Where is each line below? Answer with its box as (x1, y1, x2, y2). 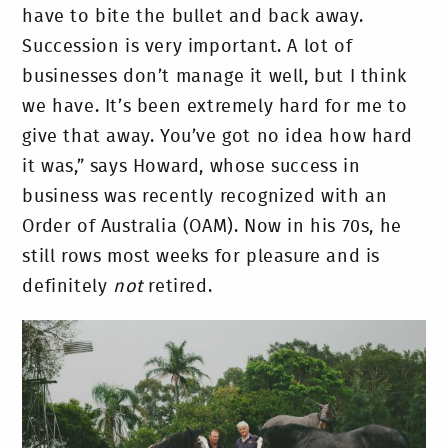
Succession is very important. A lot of (22, 37, 353, 56)
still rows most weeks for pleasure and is (22, 247, 381, 266)
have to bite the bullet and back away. (22, 7, 364, 26)
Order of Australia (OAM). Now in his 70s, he (22, 217, 402, 236)
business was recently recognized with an (22, 187, 388, 206)
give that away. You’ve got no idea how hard (22, 127, 413, 146)
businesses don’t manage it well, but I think (22, 67, 407, 86)
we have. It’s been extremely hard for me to (22, 97, 408, 116)
